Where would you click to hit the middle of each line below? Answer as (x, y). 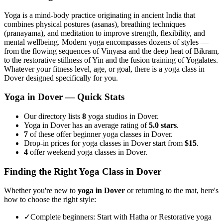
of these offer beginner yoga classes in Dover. (100, 134)
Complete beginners (62, 217)
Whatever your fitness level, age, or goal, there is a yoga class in (104, 69)
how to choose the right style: (50, 200)
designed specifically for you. (71, 78)
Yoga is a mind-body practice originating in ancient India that (100, 15)
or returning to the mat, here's (172, 191)
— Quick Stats (94, 97)
